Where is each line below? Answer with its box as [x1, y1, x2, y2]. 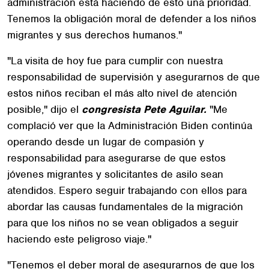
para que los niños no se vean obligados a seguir [7, 216, 238, 229]
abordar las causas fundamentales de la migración [7, 199, 243, 213]
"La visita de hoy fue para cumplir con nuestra [7, 53, 223, 67]
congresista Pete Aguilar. [82, 102, 210, 116]
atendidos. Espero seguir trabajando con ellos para [7, 183, 247, 197]
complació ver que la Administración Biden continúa [7, 118, 252, 132]
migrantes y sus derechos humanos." [7, 28, 182, 41]
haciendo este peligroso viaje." [7, 232, 151, 246]
